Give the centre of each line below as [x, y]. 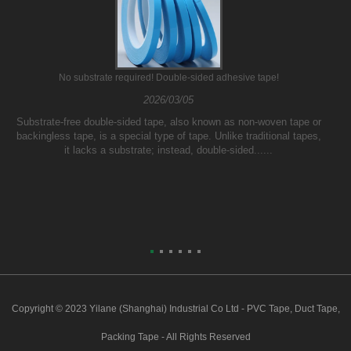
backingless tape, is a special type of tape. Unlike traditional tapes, [168, 136]
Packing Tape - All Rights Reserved [175, 337]
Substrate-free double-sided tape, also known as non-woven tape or [168, 122]
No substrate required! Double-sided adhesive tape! [168, 78]
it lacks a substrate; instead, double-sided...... [169, 150]
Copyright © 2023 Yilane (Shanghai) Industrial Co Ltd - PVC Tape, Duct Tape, [175, 309]
